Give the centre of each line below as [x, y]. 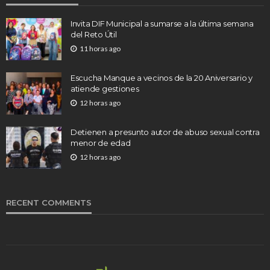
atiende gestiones [105, 88]
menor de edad [101, 143]
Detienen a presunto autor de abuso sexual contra [165, 132]
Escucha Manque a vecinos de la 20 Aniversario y [162, 77]
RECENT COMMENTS [49, 202]
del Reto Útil [94, 34]
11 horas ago [100, 48]
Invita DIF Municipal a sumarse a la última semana [162, 23]
